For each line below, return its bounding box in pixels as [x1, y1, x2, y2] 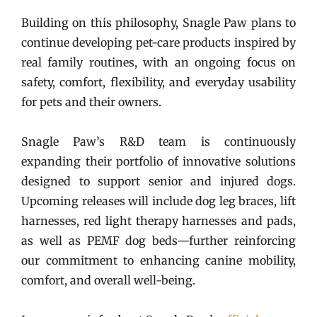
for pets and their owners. [21, 94, 164, 109]
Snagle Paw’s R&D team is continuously [21, 134, 296, 149]
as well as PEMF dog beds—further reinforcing [21, 233, 296, 248]
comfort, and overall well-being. [21, 272, 195, 287]
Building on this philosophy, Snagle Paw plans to [21, 15, 296, 30]
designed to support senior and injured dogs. [21, 173, 296, 188]
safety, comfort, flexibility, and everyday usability [21, 74, 296, 89]
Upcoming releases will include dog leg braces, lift [21, 193, 296, 208]
